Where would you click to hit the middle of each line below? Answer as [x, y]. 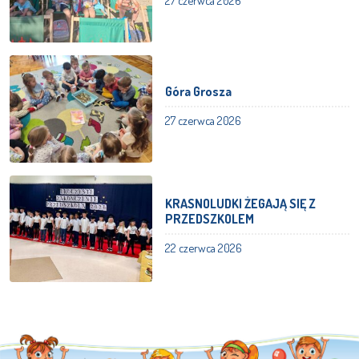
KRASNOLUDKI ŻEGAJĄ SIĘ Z [241, 203]
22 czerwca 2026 [204, 247]
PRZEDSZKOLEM [210, 218]
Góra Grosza [199, 91]
